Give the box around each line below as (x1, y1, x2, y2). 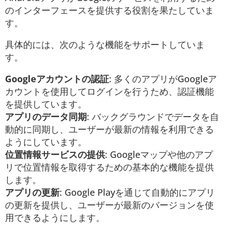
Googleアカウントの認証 (5, 72, 109, 85)
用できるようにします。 (5, 211, 105, 223)
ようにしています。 (5, 135, 87, 148)
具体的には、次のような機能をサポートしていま (5, 38, 205, 50)
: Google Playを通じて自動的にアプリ (60, 186, 215, 198)
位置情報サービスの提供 (5, 148, 105, 160)
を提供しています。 (5, 97, 87, 110)
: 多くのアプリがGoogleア (109, 72, 217, 85)
